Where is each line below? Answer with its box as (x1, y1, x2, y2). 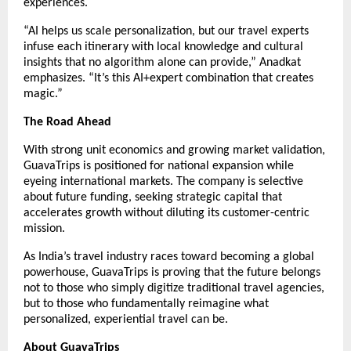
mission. (24, 222, 65, 235)
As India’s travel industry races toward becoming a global (24, 250, 314, 263)
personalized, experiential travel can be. (24, 313, 228, 326)
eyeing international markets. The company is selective (24, 175, 303, 188)
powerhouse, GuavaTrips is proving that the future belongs (24, 266, 320, 279)
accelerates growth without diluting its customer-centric (24, 206, 309, 219)
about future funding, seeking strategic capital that (24, 190, 282, 204)
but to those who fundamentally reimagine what (24, 297, 269, 310)
